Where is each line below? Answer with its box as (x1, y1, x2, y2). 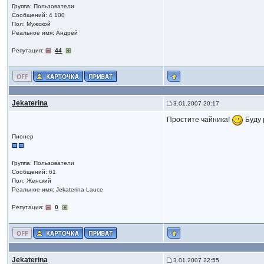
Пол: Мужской (12, 21, 51, 27)
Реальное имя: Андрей (12, 29, 78, 36)
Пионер (12, 133, 34, 140)
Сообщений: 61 (12, 169, 57, 175)
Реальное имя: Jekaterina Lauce (12, 186, 104, 193)
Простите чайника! (167, 115, 232, 124)
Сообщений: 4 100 (12, 12, 65, 18)
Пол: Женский (12, 177, 52, 184)
